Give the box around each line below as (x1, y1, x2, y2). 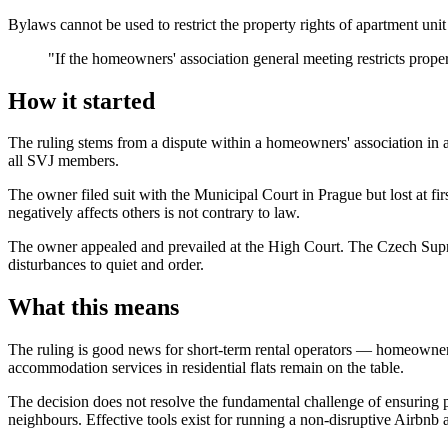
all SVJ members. (8, 152, 119, 170)
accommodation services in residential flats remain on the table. (8, 359, 404, 377)
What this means (8, 294, 179, 321)
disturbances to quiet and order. (8, 256, 204, 274)
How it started (8, 87, 155, 114)
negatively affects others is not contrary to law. (8, 204, 300, 222)
